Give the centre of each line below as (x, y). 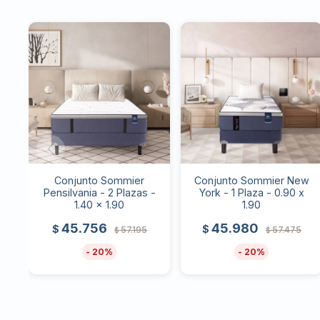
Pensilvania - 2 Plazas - (99, 193)
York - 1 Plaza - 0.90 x (251, 193)
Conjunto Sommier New (251, 181)
